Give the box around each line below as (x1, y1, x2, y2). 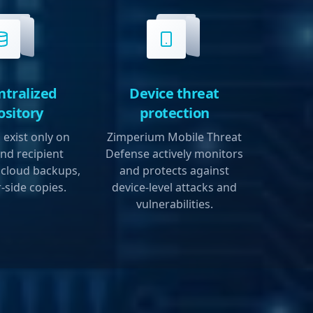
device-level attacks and (112, 180, 238, 196)
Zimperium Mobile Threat (107, 129, 242, 145)
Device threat (129, 84, 219, 103)
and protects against (119, 163, 230, 179)
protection (139, 103, 210, 123)
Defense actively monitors (105, 146, 244, 162)
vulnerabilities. (136, 196, 213, 212)
